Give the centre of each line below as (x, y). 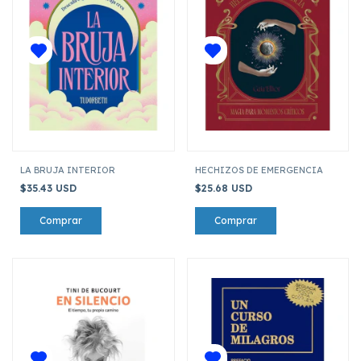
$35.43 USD (50, 188)
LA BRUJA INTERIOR (68, 170)
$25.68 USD (225, 188)
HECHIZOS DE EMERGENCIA (259, 170)
